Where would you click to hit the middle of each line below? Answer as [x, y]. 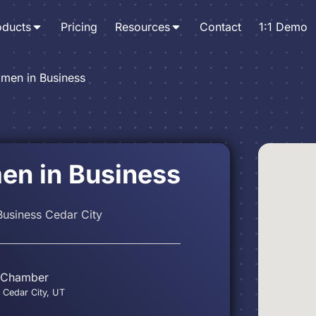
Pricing [79, 26]
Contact [220, 26]
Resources [142, 26]
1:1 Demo [283, 26]
